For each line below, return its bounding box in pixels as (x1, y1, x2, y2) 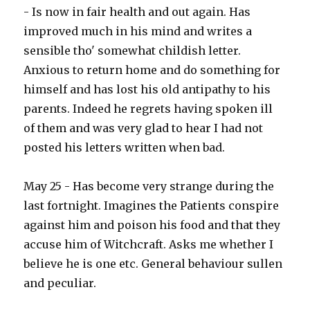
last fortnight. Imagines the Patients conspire (24, 199, 280, 213)
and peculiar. (24, 276, 97, 291)
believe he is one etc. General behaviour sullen (24, 257, 283, 271)
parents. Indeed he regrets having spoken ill (24, 102, 273, 116)
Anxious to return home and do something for (24, 63, 281, 77)
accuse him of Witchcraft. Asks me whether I (24, 237, 274, 252)
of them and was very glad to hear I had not (24, 121, 264, 136)
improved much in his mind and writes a (24, 24, 253, 39)
